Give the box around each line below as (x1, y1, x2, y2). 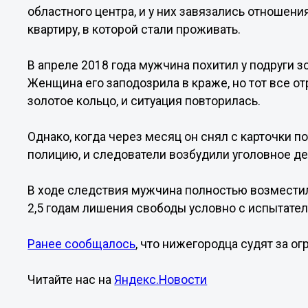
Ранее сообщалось (27, 237, 136, 251)
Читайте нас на (27, 273, 115, 287)
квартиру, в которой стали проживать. (27, 23, 241, 36)
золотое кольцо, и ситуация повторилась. (27, 94, 261, 108)
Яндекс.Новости (114, 273, 208, 287)
